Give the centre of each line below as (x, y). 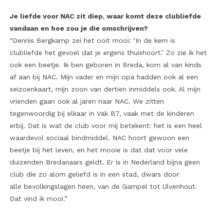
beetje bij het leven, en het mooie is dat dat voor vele (99, 150)
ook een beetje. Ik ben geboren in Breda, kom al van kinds (106, 65)
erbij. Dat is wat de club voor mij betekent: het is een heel (106, 126)
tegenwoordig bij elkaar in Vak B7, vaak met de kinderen (102, 114)
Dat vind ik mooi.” (38, 199)
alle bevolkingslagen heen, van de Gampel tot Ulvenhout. (103, 187)
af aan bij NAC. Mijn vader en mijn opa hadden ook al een (104, 77)
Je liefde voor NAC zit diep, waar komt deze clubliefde (105, 16)
